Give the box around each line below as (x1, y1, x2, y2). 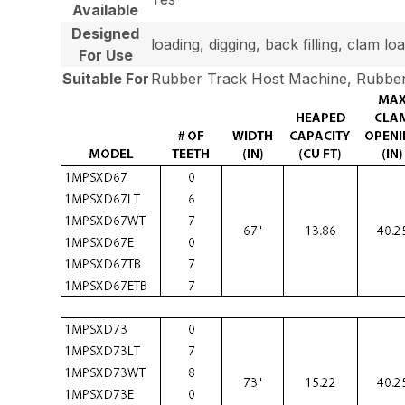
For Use (78, 46, 133, 65)
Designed (71, 24, 140, 43)
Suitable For (61, 70, 149, 89)
